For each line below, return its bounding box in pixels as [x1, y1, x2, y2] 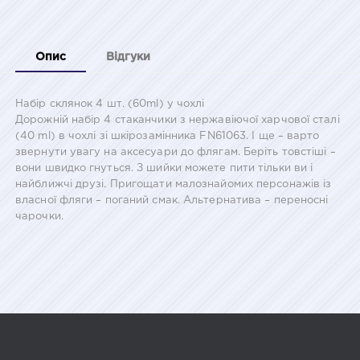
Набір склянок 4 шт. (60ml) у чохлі [15, 99, 205, 108]
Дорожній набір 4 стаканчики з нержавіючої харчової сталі [15, 115, 340, 125]
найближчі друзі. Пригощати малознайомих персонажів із [15, 179, 332, 189]
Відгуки [106, 51, 150, 62]
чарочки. [15, 211, 63, 221]
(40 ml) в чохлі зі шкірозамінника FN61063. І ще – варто [15, 131, 320, 141]
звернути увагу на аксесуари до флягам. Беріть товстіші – [15, 147, 336, 157]
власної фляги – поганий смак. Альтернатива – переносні [15, 195, 329, 205]
